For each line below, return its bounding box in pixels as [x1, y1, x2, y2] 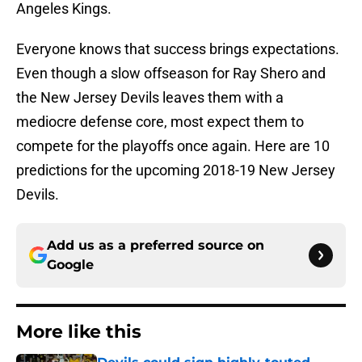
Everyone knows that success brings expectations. [16, 40, 339, 58]
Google [47, 257, 94, 273]
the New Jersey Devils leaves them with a [16, 89, 284, 107]
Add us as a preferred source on [47, 238, 264, 254]
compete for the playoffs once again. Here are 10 [16, 137, 330, 155]
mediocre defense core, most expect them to [16, 113, 304, 131]
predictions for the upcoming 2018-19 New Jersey [16, 162, 335, 179]
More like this [16, 321, 141, 343]
